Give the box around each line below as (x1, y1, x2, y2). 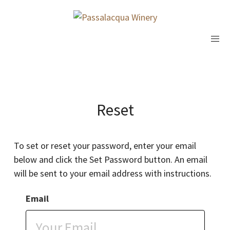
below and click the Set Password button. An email (14, 153, 207, 165)
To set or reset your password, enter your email (14, 139, 196, 151)
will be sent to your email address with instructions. (14, 167, 212, 179)
